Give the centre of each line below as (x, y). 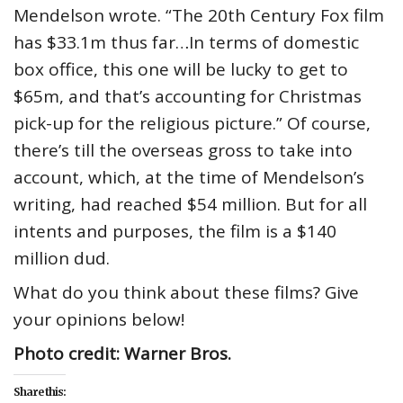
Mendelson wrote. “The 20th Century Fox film (199, 16)
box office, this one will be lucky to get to (181, 70)
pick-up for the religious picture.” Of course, (192, 124)
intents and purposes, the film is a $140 (175, 232)
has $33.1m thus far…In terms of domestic (186, 43)
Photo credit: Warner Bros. (122, 354)
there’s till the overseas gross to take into (183, 151)
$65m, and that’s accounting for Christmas (188, 97)
